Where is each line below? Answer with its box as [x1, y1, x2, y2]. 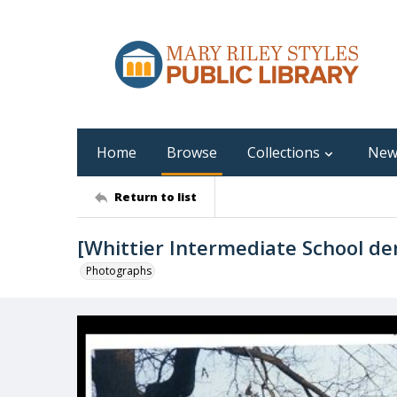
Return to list [114, 188, 197, 205]
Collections [247, 143, 320, 162]
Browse [167, 143, 217, 162]
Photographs [86, 263, 152, 278]
